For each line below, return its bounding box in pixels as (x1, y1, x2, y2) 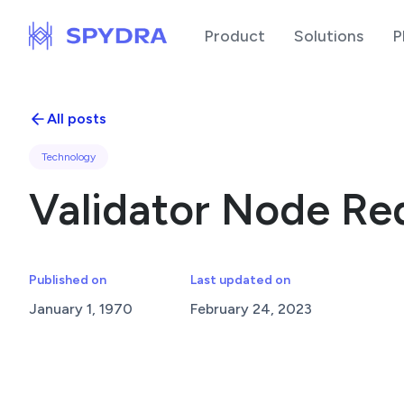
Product (204, 26, 266, 45)
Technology (41, 151, 96, 163)
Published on (29, 272, 106, 288)
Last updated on (190, 272, 290, 288)
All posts (47, 110, 106, 127)
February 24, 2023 (190, 300, 312, 317)
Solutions (294, 26, 364, 45)
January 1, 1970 (29, 300, 133, 317)
